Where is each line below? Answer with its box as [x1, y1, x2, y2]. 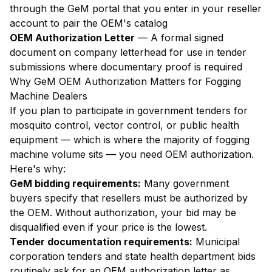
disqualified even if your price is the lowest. [10, 221, 207, 233]
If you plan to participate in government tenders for [10, 104, 248, 117]
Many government [141, 177, 229, 189]
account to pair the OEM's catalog [10, 17, 168, 29]
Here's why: [10, 163, 66, 175]
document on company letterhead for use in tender [10, 46, 246, 58]
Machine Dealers [10, 90, 87, 102]
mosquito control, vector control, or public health [10, 119, 239, 131]
